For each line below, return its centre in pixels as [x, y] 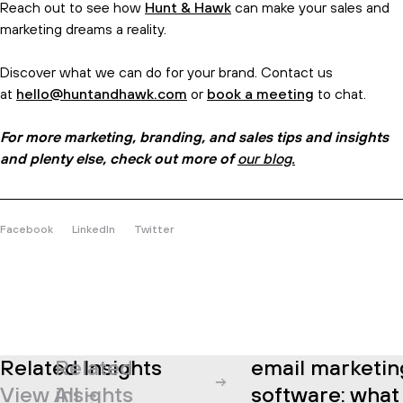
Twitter [154, 230]
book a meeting [260, 94]
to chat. [340, 94]
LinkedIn [94, 230]
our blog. [266, 159]
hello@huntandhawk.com [102, 94]
